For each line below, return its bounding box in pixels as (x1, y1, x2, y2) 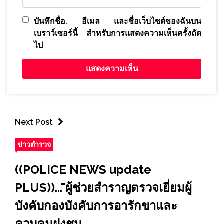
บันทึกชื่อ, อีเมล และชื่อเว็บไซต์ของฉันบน (34, 16, 201, 26)
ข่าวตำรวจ (17, 140, 51, 149)
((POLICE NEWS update (15, 162, 151, 177)
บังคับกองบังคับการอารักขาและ (15, 198, 177, 213)
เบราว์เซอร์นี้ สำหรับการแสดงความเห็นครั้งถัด (34, 28, 201, 38)
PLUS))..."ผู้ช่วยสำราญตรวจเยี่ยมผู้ (15, 180, 192, 195)
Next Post (15, 117, 53, 127)
